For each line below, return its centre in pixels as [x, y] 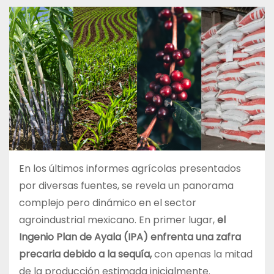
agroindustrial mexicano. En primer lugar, [118, 220]
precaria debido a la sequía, [85, 254]
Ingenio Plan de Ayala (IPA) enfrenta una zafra [130, 237]
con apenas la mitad [202, 254]
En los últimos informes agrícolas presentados [130, 169]
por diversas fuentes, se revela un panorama [126, 186]
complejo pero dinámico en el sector [108, 203]
